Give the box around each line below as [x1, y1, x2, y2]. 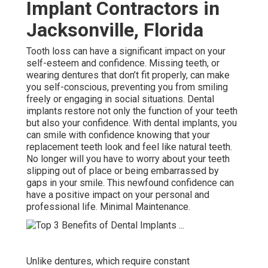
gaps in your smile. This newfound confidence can [26, 176, 234, 188]
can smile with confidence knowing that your [26, 129, 210, 141]
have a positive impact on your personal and [26, 188, 209, 200]
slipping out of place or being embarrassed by [26, 165, 219, 176]
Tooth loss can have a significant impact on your [26, 45, 226, 57]
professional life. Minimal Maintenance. [26, 200, 190, 212]
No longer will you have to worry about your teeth [26, 153, 230, 165]
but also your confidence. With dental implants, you [26, 117, 237, 129]
